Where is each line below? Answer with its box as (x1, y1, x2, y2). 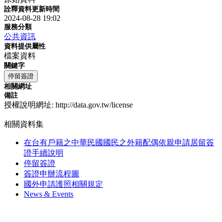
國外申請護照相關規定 (24, 180, 103, 189)
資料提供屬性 (4, 43, 46, 51)
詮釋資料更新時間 (4, 5, 59, 13)
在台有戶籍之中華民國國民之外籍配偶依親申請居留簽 (24, 138, 214, 147)
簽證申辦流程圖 (24, 169, 79, 178)
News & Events (24, 190, 73, 199)
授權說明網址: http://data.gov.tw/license (4, 101, 133, 110)
